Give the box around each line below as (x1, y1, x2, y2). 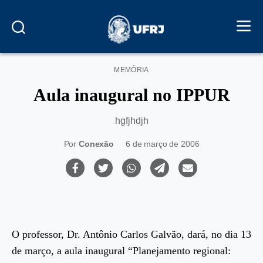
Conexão (78, 139, 114, 149)
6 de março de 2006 (126, 139, 200, 149)
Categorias (131, 62, 171, 72)
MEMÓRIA (114, 66, 149, 74)
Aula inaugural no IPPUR (33, 85, 230, 104)
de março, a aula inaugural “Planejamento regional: (12, 244, 231, 257)
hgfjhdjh (114, 115, 149, 126)
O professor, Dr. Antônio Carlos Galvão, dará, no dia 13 (12, 228, 251, 240)
